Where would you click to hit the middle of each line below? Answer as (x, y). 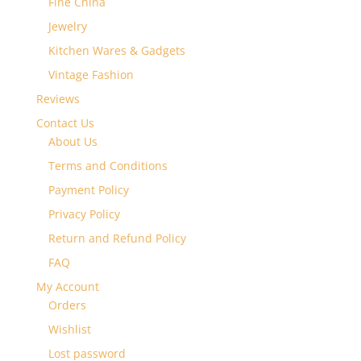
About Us (73, 141)
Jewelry (67, 26)
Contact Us (65, 122)
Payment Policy (88, 189)
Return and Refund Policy (117, 238)
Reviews (58, 98)
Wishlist (69, 329)
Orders (67, 305)
